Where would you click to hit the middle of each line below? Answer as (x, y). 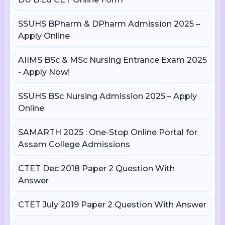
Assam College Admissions (74, 144)
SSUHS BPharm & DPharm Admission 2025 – (109, 24)
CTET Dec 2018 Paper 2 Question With (96, 168)
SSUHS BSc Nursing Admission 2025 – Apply (107, 96)
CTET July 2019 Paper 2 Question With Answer (112, 205)
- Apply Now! (44, 72)
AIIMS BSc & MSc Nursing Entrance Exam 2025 (113, 60)
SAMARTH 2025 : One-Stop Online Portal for (108, 132)
